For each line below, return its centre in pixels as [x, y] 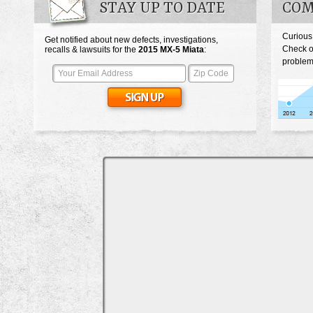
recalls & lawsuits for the [92, 50]
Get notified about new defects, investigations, [131, 40]
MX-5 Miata [182, 50]
